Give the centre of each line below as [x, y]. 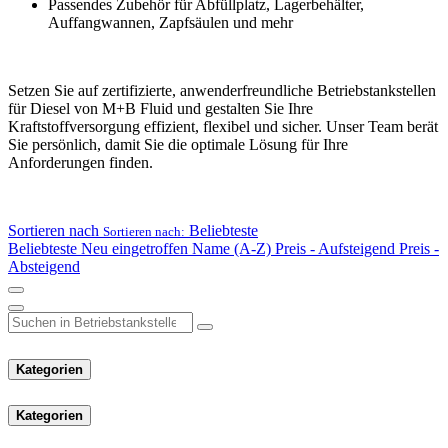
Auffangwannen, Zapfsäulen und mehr [170, 23]
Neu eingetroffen [134, 249]
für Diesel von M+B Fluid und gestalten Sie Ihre [160, 109]
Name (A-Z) [231, 249]
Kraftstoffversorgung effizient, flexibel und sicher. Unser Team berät [223, 127]
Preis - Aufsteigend [335, 249]
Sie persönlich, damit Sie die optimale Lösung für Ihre [178, 145]
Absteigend [44, 267]
